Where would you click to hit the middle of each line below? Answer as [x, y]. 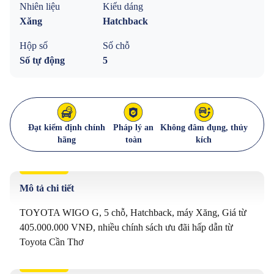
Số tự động [42, 60]
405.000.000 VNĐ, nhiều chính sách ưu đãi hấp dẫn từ [126, 227]
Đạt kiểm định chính [67, 128]
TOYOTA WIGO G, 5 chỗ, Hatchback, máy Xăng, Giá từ [133, 213]
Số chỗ [116, 46]
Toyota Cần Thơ [51, 242]
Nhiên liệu [40, 6]
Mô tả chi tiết [47, 188]
